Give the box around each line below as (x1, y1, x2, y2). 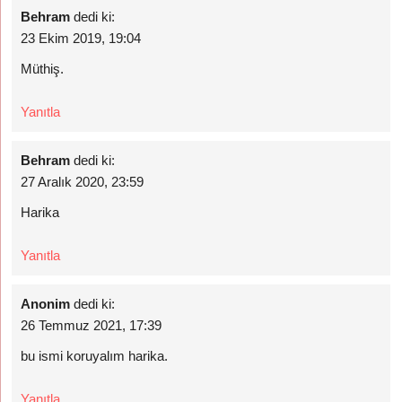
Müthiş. (21, 61, 65, 76)
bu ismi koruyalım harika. (21, 348, 169, 363)
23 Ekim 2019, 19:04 (21, 31, 142, 46)
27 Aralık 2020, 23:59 (21, 174, 144, 189)
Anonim (21, 296, 71, 311)
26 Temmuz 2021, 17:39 (21, 318, 162, 333)
